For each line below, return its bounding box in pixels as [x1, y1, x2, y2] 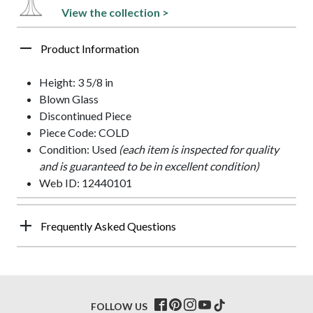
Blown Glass [39, 92, 99, 105]
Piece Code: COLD [39, 125, 129, 139]
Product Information [41, 41, 139, 55]
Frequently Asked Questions [41, 219, 176, 233]
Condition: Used [39, 142, 119, 156]
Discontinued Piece [39, 108, 131, 122]
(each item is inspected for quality [119, 142, 279, 156]
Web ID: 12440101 [39, 175, 132, 189]
